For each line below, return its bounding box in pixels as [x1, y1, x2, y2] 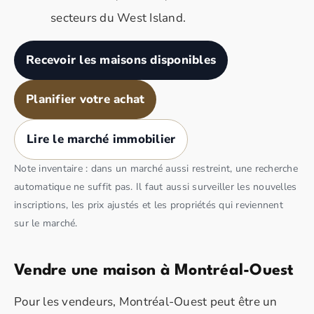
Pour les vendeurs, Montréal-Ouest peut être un [14, 293, 278, 310]
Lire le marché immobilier [27, 130, 176, 147]
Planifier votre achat [26, 90, 145, 107]
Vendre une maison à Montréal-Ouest [14, 262, 294, 278]
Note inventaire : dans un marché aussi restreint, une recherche [14, 161, 298, 175]
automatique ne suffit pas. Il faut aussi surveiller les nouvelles [14, 179, 297, 193]
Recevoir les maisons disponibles [26, 51, 216, 68]
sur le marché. [14, 216, 78, 230]
